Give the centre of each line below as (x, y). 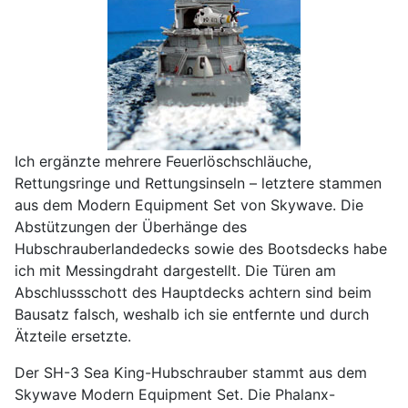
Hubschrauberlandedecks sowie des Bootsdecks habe (201, 248)
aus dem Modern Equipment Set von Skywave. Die (189, 204)
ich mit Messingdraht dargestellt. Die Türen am (175, 270)
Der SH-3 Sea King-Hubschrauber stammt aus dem (191, 372)
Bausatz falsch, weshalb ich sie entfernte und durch (192, 314)
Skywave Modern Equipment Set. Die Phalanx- (175, 394)
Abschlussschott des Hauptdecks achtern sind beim (193, 292)
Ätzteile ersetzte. (73, 336)
